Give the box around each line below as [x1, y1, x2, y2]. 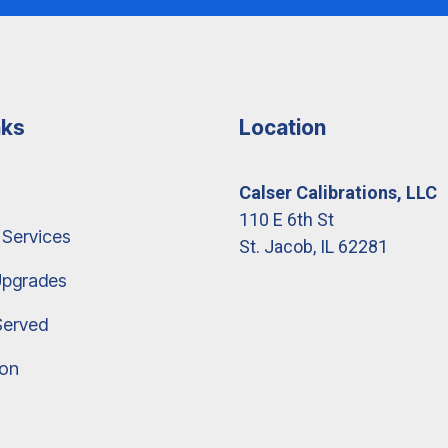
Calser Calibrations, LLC [239, 181, 437, 203]
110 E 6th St [239, 208, 334, 230]
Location [239, 114, 326, 140]
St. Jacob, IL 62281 [239, 235, 388, 257]
